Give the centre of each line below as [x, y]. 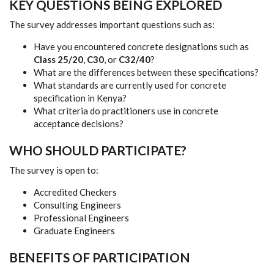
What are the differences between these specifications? [146, 72]
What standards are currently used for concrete [130, 85]
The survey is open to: [54, 170]
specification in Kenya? [80, 98]
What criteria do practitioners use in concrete [126, 110]
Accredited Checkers [75, 192]
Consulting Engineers [77, 205]
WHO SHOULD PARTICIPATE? [98, 150]
